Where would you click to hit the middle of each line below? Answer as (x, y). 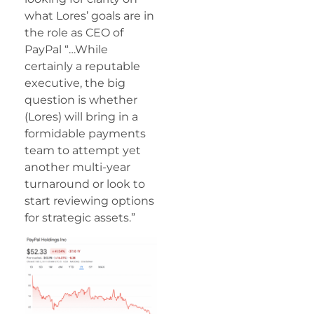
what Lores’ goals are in (89, 16)
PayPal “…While (66, 50)
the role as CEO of (74, 33)
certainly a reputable (82, 67)
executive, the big (75, 83)
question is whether (81, 100)
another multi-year (77, 168)
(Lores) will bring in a (81, 117)
